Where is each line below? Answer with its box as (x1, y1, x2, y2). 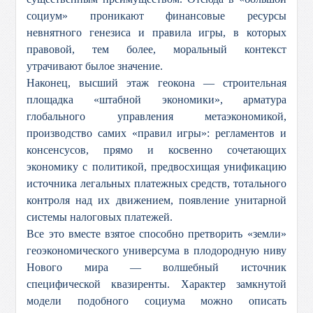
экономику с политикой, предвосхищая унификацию (27, 161, 286, 173)
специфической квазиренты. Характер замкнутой (27, 278, 286, 290)
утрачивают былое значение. (27, 60, 163, 72)
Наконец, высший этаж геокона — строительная (27, 77, 286, 89)
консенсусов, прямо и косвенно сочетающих (27, 144, 286, 156)
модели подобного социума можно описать (27, 295, 286, 307)
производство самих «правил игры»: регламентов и (27, 127, 286, 139)
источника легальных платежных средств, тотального (27, 177, 286, 189)
